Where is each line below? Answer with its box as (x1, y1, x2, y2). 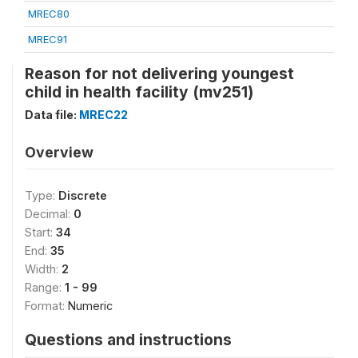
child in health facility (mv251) (25, 82, 253, 101)
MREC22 (79, 108, 128, 121)
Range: (25, 280, 65, 294)
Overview (25, 144, 93, 161)
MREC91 (28, 33, 67, 46)
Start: (25, 225, 56, 239)
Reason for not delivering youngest (25, 64, 294, 83)
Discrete (58, 189, 107, 202)
